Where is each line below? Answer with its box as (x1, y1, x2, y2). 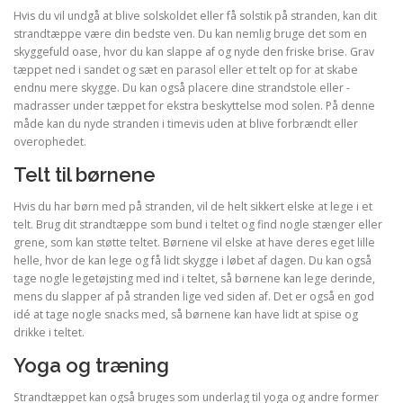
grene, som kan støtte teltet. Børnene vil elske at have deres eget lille (13, 234, 375, 250)
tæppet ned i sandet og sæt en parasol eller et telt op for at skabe (13, 61, 358, 77)
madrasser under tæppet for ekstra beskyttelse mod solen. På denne (13, 97, 375, 113)
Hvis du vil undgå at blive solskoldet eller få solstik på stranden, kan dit (13, 7, 377, 23)
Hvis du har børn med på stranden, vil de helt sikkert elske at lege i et (13, 198, 372, 214)
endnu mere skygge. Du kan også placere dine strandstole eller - (13, 79, 350, 95)
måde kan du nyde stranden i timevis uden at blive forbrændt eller (13, 115, 358, 131)
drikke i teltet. (13, 324, 85, 340)
